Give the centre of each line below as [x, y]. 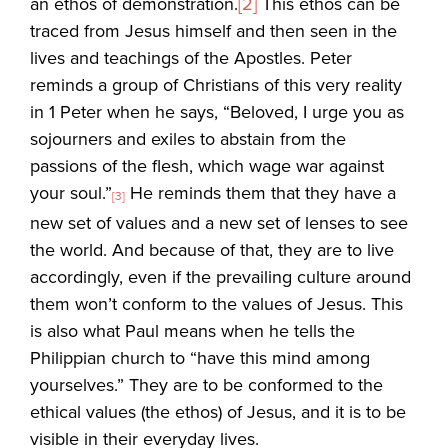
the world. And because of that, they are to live [212, 250]
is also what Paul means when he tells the [193, 331]
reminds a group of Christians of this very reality [216, 84]
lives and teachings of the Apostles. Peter [191, 57]
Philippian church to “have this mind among [200, 358]
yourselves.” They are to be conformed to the [207, 385]
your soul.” [71, 192]
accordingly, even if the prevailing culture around [221, 277]
